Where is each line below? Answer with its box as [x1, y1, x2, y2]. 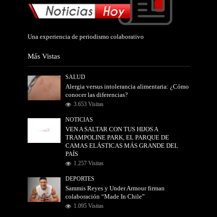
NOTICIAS [65, 116, 93, 123]
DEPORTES [65, 175, 95, 182]
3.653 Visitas [74, 101, 104, 108]
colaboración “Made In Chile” [65, 193, 145, 200]
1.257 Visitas [74, 160, 104, 167]
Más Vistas [27, 51, 60, 60]
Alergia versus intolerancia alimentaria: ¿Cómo [65, 83, 189, 90]
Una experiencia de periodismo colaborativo [27, 32, 144, 40]
